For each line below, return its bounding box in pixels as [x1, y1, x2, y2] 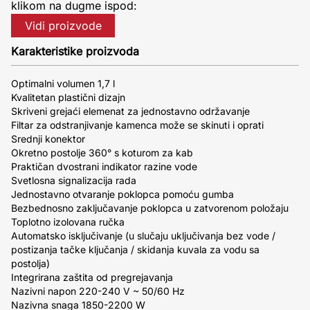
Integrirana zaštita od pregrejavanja [11, 271, 173, 283]
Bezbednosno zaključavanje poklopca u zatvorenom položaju [11, 202, 289, 214]
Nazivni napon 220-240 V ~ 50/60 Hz [11, 285, 185, 297]
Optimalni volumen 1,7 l [11, 77, 115, 89]
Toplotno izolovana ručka [11, 216, 125, 228]
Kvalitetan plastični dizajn [11, 91, 125, 103]
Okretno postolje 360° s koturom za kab [11, 147, 193, 158]
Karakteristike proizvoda [11, 44, 139, 58]
